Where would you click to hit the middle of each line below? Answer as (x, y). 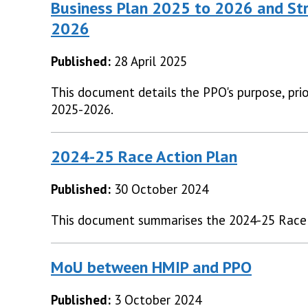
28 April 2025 (151, 62)
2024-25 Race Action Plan (144, 157)
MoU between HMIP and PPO (151, 267)
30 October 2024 (161, 189)
